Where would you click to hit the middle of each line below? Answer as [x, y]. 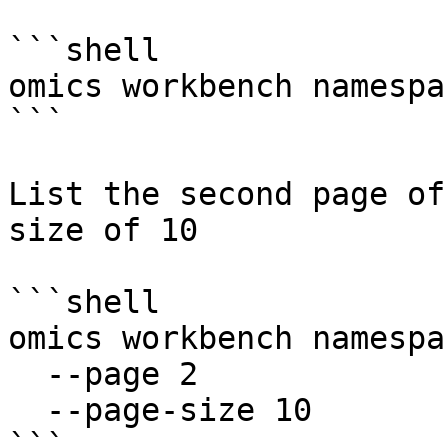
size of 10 [103, 230]
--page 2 [27, 374]
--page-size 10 [27, 410]
